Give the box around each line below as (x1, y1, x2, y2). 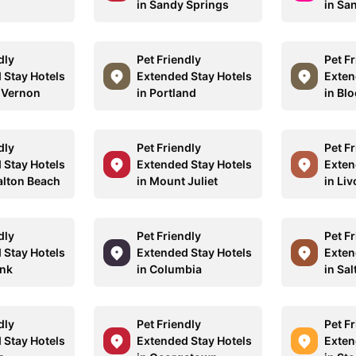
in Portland (137, 86, 197, 99)
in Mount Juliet (137, 174, 219, 188)
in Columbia (137, 262, 203, 276)
